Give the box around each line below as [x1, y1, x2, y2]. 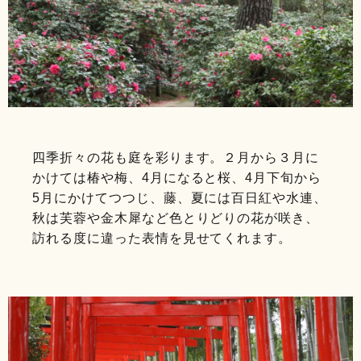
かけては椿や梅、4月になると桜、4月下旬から [32, 170, 322, 185]
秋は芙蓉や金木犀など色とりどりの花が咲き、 [32, 210, 320, 225]
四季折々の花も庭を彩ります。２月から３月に [32, 150, 320, 164]
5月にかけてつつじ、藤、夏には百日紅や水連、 [32, 190, 328, 205]
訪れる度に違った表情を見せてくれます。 [32, 230, 293, 245]
